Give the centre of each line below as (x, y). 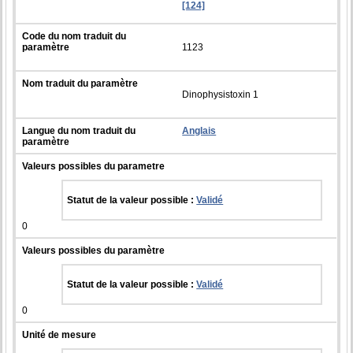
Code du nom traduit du (74, 36)
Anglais (199, 130)
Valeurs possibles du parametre (94, 166)
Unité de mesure (59, 334)
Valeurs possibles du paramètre (94, 250)
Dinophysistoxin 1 (221, 94)
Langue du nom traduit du (79, 130)
